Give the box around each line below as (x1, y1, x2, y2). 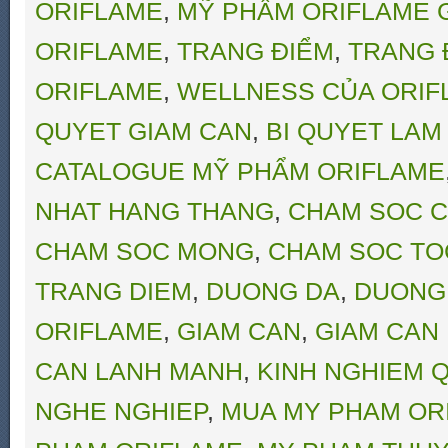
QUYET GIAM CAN (35, 117, 252, 145)
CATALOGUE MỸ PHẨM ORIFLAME (35, 157, 445, 185)
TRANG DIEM (35, 277, 192, 305)
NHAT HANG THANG (35, 197, 274, 225)
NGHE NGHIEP (35, 397, 207, 425)
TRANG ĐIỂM (177, 37, 334, 65)
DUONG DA (206, 277, 340, 305)
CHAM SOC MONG (35, 237, 254, 265)
